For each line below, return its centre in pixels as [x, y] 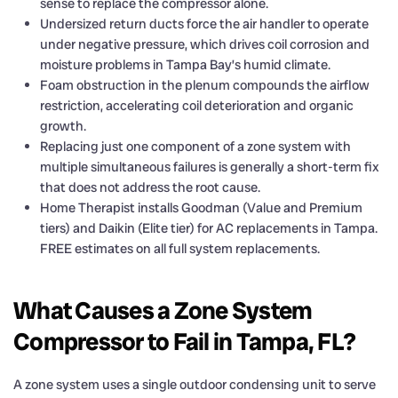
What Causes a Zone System [163, 310]
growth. [63, 126]
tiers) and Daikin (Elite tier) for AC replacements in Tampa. [209, 228]
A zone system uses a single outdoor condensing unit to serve [195, 384]
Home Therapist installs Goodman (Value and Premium [201, 207]
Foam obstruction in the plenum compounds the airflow [205, 85]
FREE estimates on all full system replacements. [180, 248]
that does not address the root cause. [150, 187]
